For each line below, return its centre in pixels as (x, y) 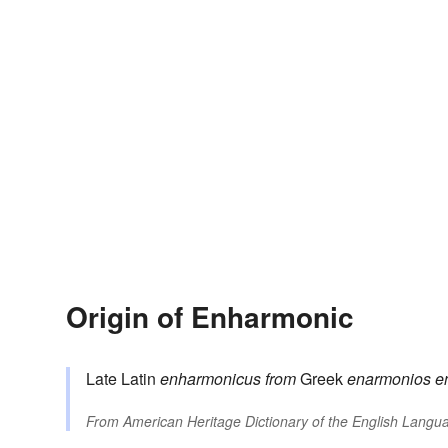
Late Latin (123, 378)
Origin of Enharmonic (210, 316)
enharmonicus (210, 378)
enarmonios (389, 378)
